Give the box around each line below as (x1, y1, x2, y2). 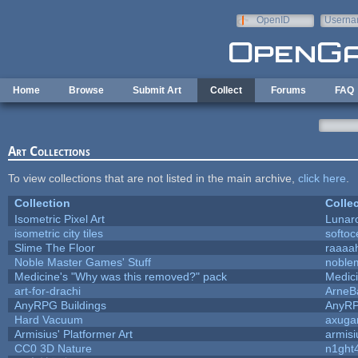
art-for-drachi (14, 284, 81, 297)
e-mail (324, 26, 352, 37)
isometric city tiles (14, 226, 103, 240)
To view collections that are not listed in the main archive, (7, 171, 298, 185)
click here (297, 171, 346, 185)
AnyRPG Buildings (14, 298, 106, 312)
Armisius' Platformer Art (14, 327, 133, 340)
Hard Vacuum (14, 312, 83, 326)
